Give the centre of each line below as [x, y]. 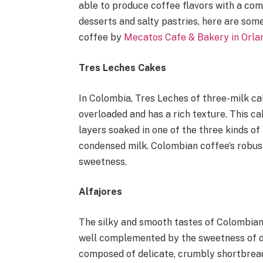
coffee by [102, 38]
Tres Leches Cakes [123, 68]
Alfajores [101, 192]
